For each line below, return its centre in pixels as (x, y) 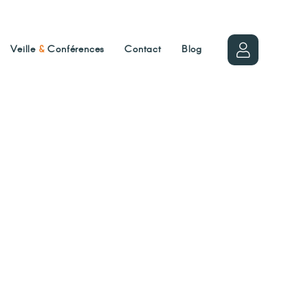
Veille (25, 49)
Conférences (75, 49)
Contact (143, 49)
